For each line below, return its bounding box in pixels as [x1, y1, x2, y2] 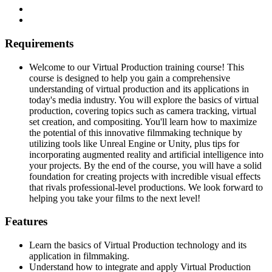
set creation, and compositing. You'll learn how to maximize [29, 116, 257, 127]
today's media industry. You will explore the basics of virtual [29, 94, 259, 105]
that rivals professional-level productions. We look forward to [29, 182, 263, 192]
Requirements [5, 36, 73, 50]
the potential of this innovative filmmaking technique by [29, 127, 242, 138]
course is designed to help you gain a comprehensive [29, 72, 230, 83]
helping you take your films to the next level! [29, 192, 200, 203]
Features [5, 215, 47, 228]
